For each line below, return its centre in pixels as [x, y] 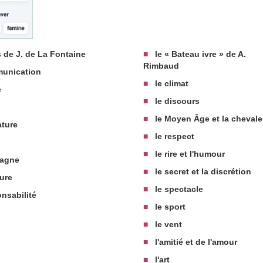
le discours [175, 101]
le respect [173, 136]
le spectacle [177, 189]
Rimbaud [161, 65]
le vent [166, 224]
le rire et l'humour [188, 154]
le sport [168, 206]
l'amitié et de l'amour [194, 242]
